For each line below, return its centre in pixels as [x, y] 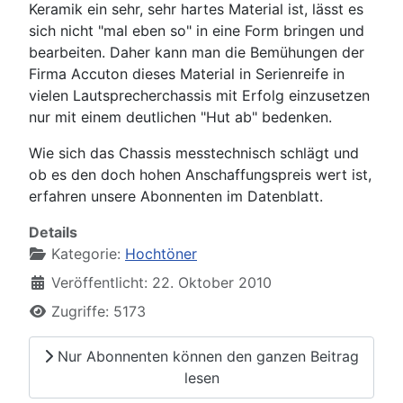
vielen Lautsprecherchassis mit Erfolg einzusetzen [199, 95]
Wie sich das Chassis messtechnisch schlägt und [194, 152]
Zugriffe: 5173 [99, 311]
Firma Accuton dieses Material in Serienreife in [187, 73]
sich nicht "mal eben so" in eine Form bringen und [197, 30]
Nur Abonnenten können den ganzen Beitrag [206, 357]
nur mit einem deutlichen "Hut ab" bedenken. [180, 116]
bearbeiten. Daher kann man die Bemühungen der [197, 52]
